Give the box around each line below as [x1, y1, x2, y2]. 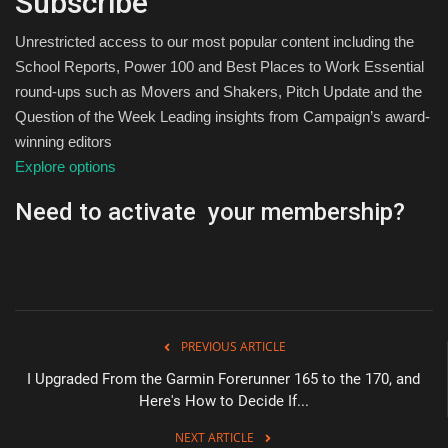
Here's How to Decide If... [138, 392, 309, 411]
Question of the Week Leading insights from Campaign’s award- [15, 108, 430, 126]
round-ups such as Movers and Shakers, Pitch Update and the [15, 83, 422, 101]
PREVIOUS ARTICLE [181, 338, 286, 356]
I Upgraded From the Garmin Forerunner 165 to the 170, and [27, 370, 420, 389]
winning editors [15, 133, 112, 151]
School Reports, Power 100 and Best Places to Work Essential [15, 58, 424, 76]
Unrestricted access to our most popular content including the [15, 33, 414, 51]
